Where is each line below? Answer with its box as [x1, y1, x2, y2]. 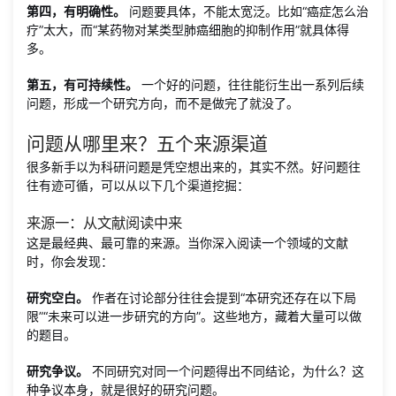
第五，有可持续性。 [27, 77, 138, 92]
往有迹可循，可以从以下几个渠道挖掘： [27, 178, 249, 193]
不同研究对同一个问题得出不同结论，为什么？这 [88, 363, 364, 378]
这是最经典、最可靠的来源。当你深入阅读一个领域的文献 [27, 235, 348, 250]
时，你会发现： [27, 254, 113, 269]
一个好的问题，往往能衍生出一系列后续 [138, 77, 364, 92]
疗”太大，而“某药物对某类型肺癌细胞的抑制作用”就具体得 [27, 22, 349, 37]
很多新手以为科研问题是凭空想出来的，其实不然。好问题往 [27, 159, 361, 174]
